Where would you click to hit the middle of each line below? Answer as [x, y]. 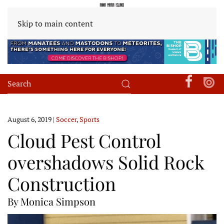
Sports [89, 119]
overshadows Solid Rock [106, 161]
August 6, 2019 [29, 119]
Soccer [66, 119]
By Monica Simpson [51, 201]
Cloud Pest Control [84, 140]
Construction [62, 183]
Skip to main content [55, 23]
